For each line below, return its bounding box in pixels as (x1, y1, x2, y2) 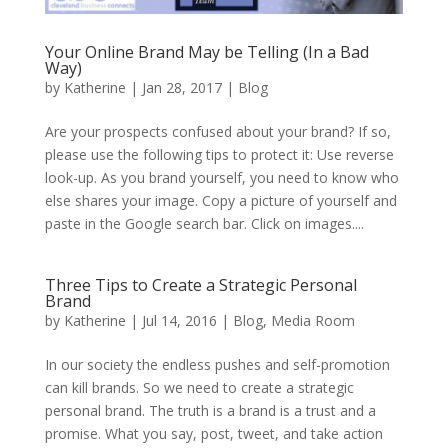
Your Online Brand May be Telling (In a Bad (44, 41, 369, 64)
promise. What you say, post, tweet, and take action (44, 424, 383, 444)
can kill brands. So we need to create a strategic (44, 378, 354, 398)
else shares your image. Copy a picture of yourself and (44, 191, 397, 211)
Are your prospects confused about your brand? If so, (44, 122, 391, 142)
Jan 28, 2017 (141, 78, 222, 98)
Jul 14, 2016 (141, 311, 217, 331)
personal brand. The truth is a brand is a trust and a (44, 401, 376, 421)
